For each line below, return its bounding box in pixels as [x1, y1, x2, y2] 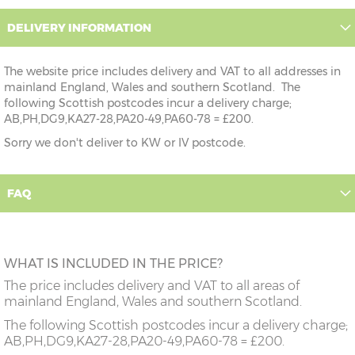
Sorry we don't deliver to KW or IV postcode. [4, 136, 246, 151]
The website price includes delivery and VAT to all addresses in [4, 64, 341, 79]
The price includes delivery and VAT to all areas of [4, 278, 300, 294]
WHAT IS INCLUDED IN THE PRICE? [4, 256, 223, 272]
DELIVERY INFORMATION [7, 21, 151, 36]
